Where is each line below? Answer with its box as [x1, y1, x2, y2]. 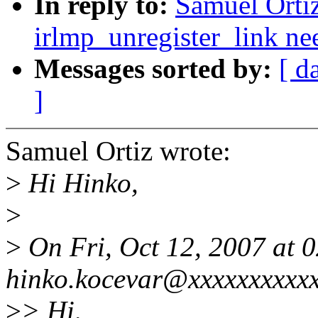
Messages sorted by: [34, 53, 279, 84]
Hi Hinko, [21, 168, 138, 199]
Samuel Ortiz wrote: [6, 136, 231, 167]
